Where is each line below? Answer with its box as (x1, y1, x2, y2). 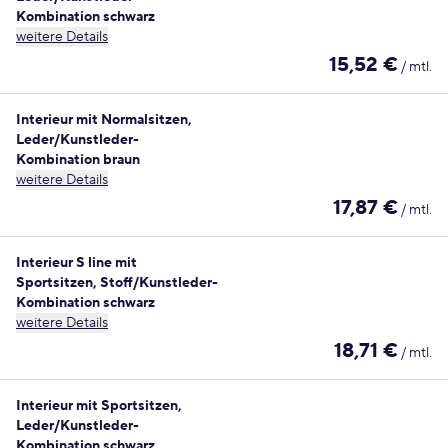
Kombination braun (16, 151, 140, 169)
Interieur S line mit (16, 254, 137, 272)
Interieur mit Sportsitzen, (16, 397, 182, 415)
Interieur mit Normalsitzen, (16, 111, 192, 129)
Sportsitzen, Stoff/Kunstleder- (16, 274, 218, 292)
